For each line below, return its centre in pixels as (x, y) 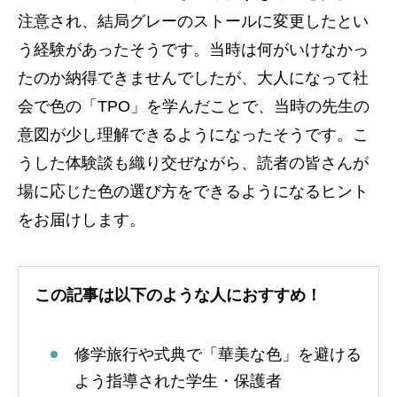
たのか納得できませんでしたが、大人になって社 (193, 78)
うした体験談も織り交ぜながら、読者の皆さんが (193, 163)
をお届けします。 (82, 220)
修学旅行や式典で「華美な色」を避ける (218, 355)
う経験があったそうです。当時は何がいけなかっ (193, 50)
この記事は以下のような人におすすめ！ (178, 296)
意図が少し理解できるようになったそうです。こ (193, 135)
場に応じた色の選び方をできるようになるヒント (193, 191)
